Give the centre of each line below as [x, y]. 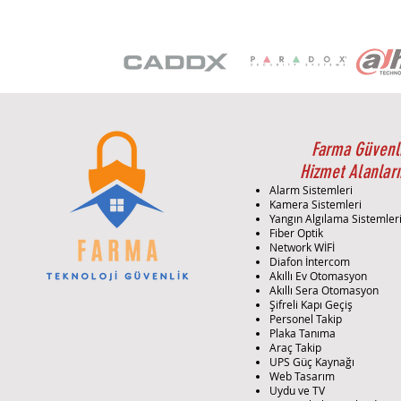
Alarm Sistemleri [311, 190]
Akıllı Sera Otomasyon [324, 290]
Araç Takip [296, 347]
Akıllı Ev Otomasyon [319, 276]
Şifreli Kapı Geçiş [311, 304]
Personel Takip [306, 319]
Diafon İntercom [310, 261]
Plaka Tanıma [303, 333]
